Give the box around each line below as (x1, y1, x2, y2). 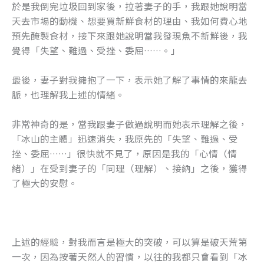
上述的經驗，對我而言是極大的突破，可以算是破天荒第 (12, 235, 247, 248)
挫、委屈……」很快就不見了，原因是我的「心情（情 (12, 146, 237, 160)
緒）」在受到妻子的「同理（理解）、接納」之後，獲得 (12, 161, 247, 174)
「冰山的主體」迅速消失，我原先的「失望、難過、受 (12, 131, 238, 145)
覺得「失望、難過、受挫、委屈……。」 (12, 44, 180, 57)
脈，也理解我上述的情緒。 (12, 88, 125, 101)
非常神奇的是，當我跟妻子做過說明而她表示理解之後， (12, 117, 247, 130)
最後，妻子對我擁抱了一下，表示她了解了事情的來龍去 (12, 73, 247, 87)
